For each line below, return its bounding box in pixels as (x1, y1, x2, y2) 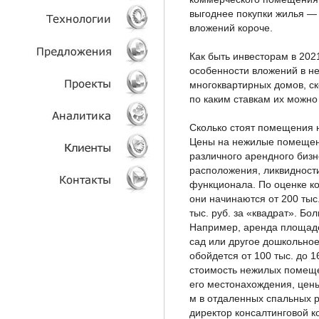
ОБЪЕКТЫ (100, 89, 139, 98)
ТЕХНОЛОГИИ (85, 57, 139, 66)
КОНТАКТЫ (96, 217, 139, 226)
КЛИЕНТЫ (101, 185, 139, 194)
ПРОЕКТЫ (100, 121, 139, 130)
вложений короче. (189, 22, 273, 33)
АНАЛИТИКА (93, 153, 139, 162)
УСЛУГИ (108, 25, 139, 33)
